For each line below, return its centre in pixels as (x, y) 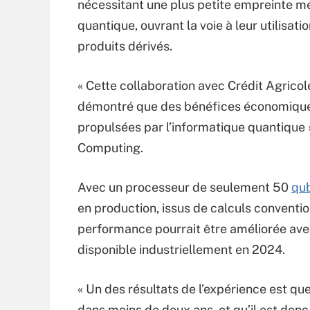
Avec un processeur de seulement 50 (184, 187)
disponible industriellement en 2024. (181, 249)
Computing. (110, 148)
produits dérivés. (125, 46)
